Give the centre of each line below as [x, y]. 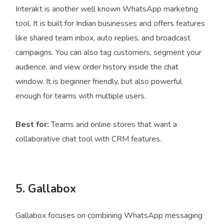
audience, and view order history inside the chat [97, 67]
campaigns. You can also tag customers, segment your [108, 53]
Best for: [32, 125]
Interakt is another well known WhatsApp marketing [107, 9]
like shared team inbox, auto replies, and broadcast [103, 38]
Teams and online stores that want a [113, 125]
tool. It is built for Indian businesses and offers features [110, 24]
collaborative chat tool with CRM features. [88, 139]
